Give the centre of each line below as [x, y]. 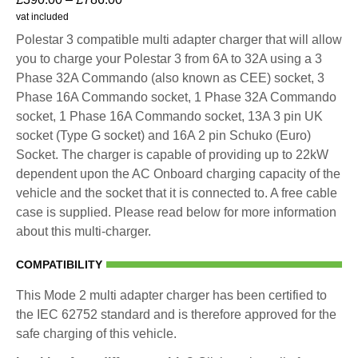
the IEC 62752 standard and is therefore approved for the [176, 314]
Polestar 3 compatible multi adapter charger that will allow [179, 39]
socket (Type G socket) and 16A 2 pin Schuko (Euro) [163, 135]
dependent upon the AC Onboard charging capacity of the [178, 173]
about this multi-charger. [84, 231]
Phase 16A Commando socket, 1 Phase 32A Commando [176, 97]
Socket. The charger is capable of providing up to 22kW [172, 154]
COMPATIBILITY [59, 264]
